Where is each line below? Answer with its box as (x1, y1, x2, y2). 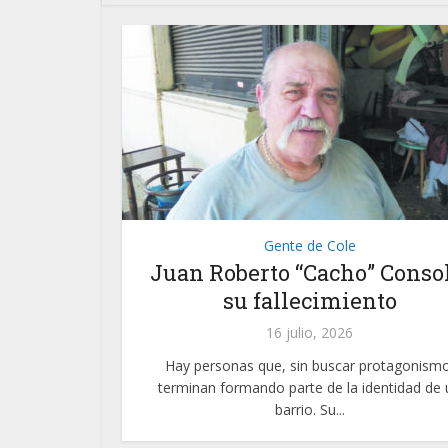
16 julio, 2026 (266, 323, 353, 343)
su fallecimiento (222, 286, 397, 316)
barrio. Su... (274, 400, 345, 420)
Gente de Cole (263, 236, 356, 256)
